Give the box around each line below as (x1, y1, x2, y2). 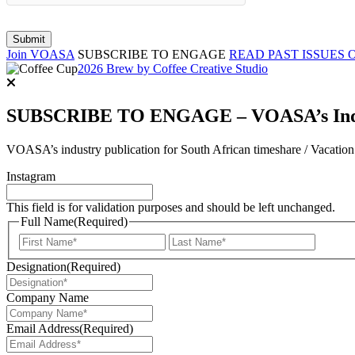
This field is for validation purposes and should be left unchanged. (6, 200, 335, 215)
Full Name (21, 215, 74, 229)
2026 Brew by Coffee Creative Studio (78, 61, 268, 75)
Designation (6, 259, 67, 273)
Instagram (6, 170, 55, 184)
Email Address (6, 321, 79, 335)
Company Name (6, 290, 89, 304)
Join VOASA (6, 47, 74, 61)
